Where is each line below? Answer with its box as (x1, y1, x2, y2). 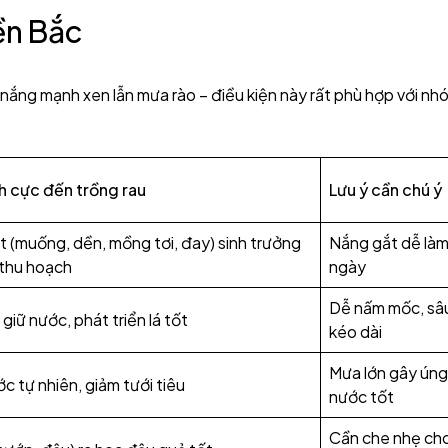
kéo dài (329, 321, 382, 342)
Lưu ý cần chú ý (329, 179, 442, 200)
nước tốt (329, 386, 394, 407)
